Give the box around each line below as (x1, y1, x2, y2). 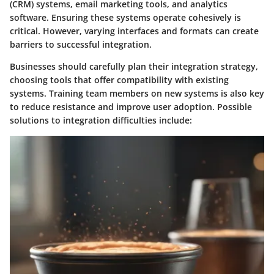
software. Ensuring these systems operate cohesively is (10, 11, 241, 23)
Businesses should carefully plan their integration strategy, (10, 60, 258, 72)
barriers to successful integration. (10, 38, 152, 50)
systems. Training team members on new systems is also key (10, 87, 264, 99)
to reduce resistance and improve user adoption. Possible (10, 100, 252, 113)
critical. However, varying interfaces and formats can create (10, 24, 259, 37)
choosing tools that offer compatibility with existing (10, 73, 229, 86)
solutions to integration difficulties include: (10, 114, 192, 126)
